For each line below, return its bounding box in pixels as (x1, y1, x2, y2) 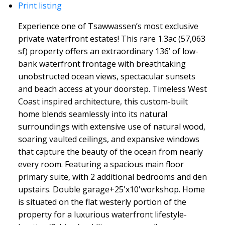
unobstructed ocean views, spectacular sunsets (18, 70, 195, 82)
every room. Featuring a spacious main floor (18, 158, 184, 170)
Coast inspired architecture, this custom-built (18, 95, 188, 107)
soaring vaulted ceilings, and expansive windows (18, 133, 199, 145)
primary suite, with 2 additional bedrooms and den (18, 171, 207, 182)
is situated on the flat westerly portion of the (18, 196, 186, 207)
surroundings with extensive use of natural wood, (18, 121, 205, 132)
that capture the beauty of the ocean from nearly (18, 146, 203, 157)
